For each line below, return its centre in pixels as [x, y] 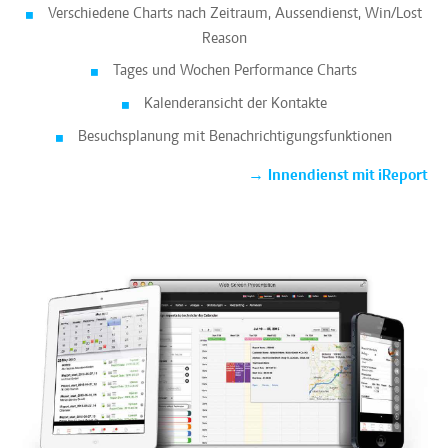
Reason [224, 38]
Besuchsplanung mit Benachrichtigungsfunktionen [235, 136]
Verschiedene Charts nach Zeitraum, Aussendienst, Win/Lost [235, 13]
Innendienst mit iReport [348, 175]
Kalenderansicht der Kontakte [235, 103]
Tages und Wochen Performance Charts [235, 70]
